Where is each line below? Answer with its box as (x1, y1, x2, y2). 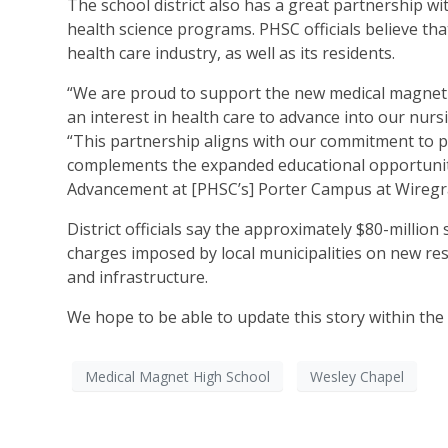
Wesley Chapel (310, 366, 404, 386)
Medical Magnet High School (85, 366, 270, 386)
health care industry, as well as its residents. (67, 42, 399, 65)
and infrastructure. (67, 266, 212, 289)
